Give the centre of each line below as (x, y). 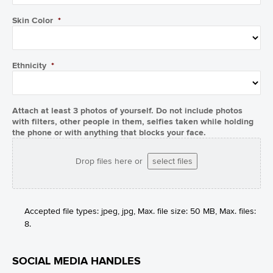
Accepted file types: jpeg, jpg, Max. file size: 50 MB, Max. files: (140, 211)
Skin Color (33, 20)
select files (172, 161)
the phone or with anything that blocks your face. (109, 132)
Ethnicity (29, 65)
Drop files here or (112, 161)
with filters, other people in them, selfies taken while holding (133, 121)
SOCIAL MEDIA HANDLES (76, 261)
